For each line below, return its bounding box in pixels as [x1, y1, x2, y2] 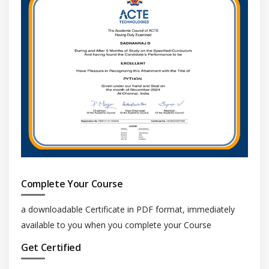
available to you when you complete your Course [21, 219, 211, 231]
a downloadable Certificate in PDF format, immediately [21, 204, 235, 216]
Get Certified [21, 241, 81, 255]
